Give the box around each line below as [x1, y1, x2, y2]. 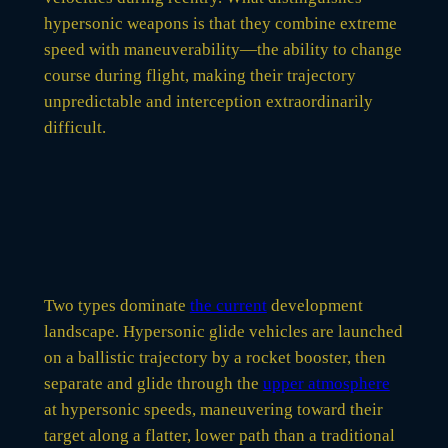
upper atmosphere [262, 374, 390, 394]
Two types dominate [43, 296, 190, 316]
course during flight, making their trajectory [43, 66, 356, 85]
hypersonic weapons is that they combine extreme [43, 14, 397, 33]
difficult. [43, 118, 106, 137]
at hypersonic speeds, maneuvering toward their [43, 400, 383, 420]
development [266, 296, 363, 316]
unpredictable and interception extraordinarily [43, 92, 373, 111]
